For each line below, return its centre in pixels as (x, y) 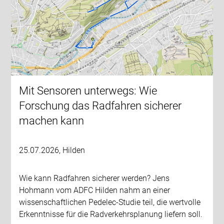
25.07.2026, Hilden (52, 150)
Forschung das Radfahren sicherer (100, 106)
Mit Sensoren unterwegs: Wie (88, 91)
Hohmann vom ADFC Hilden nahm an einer (95, 190)
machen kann (52, 121)
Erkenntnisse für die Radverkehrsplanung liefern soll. (111, 214)
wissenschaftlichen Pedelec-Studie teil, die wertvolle (110, 202)
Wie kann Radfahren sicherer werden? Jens (94, 178)
